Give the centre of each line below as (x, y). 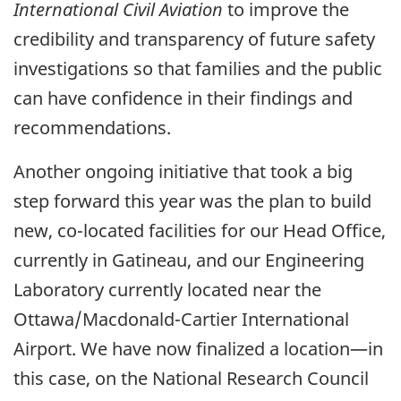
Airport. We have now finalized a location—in (198, 348)
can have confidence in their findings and (183, 98)
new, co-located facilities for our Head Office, (200, 230)
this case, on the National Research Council (191, 378)
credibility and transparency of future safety (194, 38)
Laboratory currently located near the (167, 289)
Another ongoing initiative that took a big (183, 171)
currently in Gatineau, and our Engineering (189, 260)
